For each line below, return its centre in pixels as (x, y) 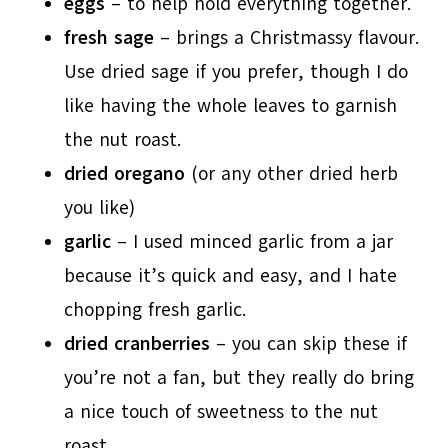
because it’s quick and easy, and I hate (231, 275)
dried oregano (125, 173)
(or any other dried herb (292, 173)
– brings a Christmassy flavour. (287, 37)
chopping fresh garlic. (155, 309)
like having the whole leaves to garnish (231, 105)
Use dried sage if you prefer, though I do (236, 71)
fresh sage (109, 37)
